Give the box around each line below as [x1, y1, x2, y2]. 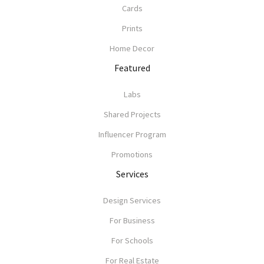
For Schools [111, 235, 153, 246]
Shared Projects [103, 109, 161, 120]
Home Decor [110, 43, 154, 54]
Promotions [111, 149, 153, 160]
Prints [121, 23, 143, 34]
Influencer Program [98, 129, 166, 140]
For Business [109, 215, 155, 226]
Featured [114, 62, 150, 74]
